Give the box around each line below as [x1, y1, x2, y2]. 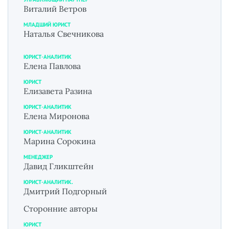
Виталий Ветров [24, 3, 86, 14]
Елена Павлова [24, 60, 81, 71]
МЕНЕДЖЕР [24, 153, 53, 161]
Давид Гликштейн [24, 161, 94, 171]
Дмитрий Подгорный [24, 186, 107, 196]
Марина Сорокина [24, 135, 96, 146]
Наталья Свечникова [24, 28, 104, 39]
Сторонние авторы [24, 203, 98, 214]
